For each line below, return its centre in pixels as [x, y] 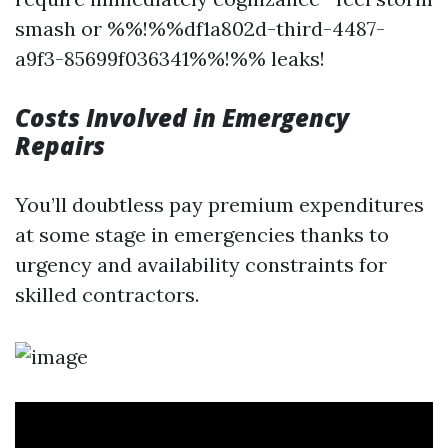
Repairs [60, 145]
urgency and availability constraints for [201, 264]
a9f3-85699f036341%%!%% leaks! [170, 58]
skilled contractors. [107, 294]
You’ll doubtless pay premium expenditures [219, 204]
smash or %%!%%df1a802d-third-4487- [200, 28]
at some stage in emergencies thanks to [202, 234]
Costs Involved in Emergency [182, 117]
